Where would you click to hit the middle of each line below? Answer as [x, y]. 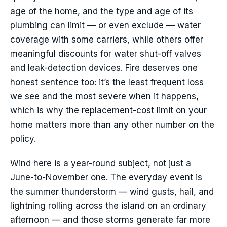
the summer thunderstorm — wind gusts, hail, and [112, 192]
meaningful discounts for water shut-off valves [106, 54]
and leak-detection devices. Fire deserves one [104, 68]
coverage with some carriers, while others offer [107, 40]
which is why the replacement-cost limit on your [108, 111]
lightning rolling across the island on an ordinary [108, 206]
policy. [23, 139]
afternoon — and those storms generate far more [110, 220]
